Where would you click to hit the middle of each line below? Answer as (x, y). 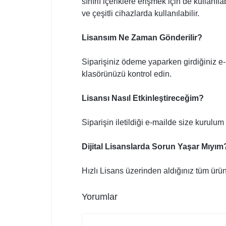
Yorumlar (100, 197)
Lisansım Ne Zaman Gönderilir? (142, 38)
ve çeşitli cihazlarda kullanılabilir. (140, 14)
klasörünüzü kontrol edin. (127, 74)
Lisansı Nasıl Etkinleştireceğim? (143, 98)
